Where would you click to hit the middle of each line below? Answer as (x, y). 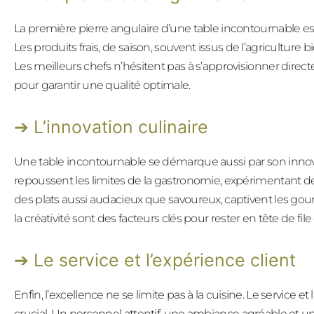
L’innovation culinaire (121, 127)
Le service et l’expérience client (165, 260)
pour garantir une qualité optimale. (102, 85)
